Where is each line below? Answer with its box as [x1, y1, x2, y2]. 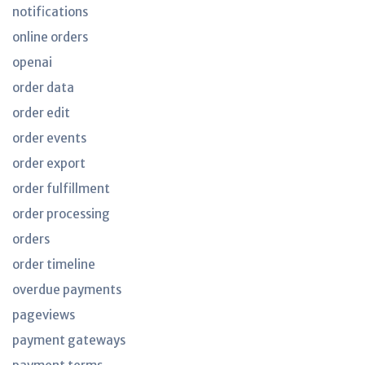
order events [12, 130, 86, 146]
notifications [12, 4, 88, 20]
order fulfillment [12, 181, 110, 196]
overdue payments [12, 282, 121, 297]
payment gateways [12, 332, 125, 348]
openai [12, 55, 52, 70]
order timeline [12, 257, 95, 272]
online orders [12, 29, 88, 45]
